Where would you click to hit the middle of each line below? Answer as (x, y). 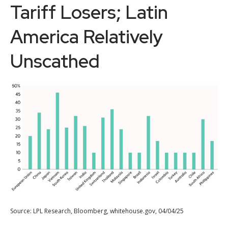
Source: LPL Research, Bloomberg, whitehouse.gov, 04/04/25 (97, 211)
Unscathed (55, 61)
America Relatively (87, 37)
